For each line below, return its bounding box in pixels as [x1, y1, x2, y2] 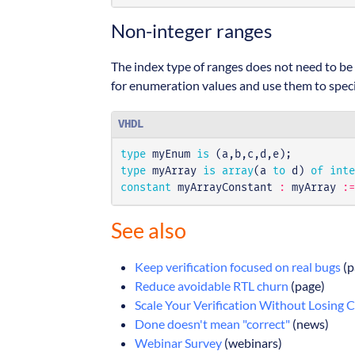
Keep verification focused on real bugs [135, 259, 341, 275]
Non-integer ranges [111, 19, 272, 43]
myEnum [152, 149, 190, 161]
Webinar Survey [135, 335, 222, 351]
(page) [288, 278, 325, 294]
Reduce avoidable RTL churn [135, 278, 288, 294]
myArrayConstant [177, 182, 273, 194]
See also [111, 217, 186, 244]
